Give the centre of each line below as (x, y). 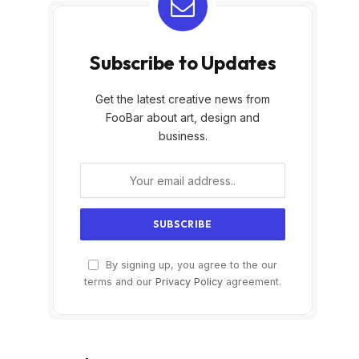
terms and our (120, 282)
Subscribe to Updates (183, 63)
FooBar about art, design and (183, 118)
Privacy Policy (189, 282)
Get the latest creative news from (183, 99)
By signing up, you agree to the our (190, 265)
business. (183, 136)
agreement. (252, 282)
